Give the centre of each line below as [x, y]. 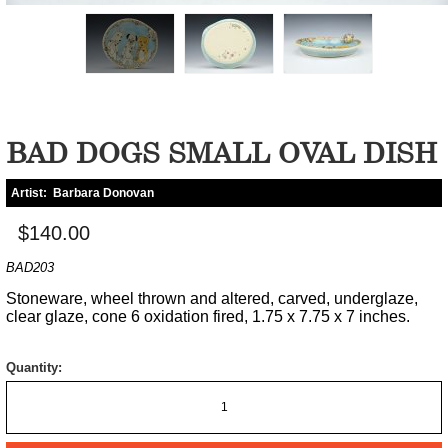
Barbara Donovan [103, 192]
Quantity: [34, 367]
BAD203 [30, 267]
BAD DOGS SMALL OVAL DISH [221, 152]
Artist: [32, 192]
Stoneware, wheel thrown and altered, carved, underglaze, [212, 298]
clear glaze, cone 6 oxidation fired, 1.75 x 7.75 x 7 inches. [208, 316]
